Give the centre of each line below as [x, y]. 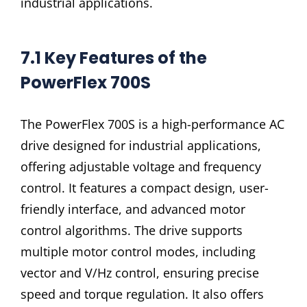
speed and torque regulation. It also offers [142, 294]
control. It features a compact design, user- [145, 187]
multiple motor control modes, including [138, 251]
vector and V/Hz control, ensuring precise [140, 272]
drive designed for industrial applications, [141, 145]
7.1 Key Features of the [114, 58]
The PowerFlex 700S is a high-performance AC [152, 124]
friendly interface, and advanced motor [133, 209]
